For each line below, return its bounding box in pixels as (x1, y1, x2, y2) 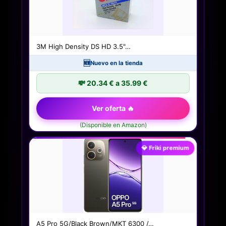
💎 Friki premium (141, 144, 189, 152)
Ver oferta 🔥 (92, 104, 134, 113)
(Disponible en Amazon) (79, 121, 147, 129)
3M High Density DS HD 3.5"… (36, 42, 131, 51)
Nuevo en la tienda (90, 60, 143, 67)
